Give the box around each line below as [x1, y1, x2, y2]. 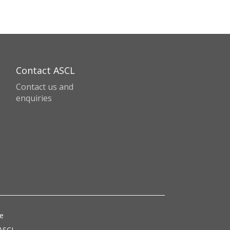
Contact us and [16, 81, 73, 92]
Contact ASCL [16, 64, 75, 76]
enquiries [16, 92, 52, 104]
